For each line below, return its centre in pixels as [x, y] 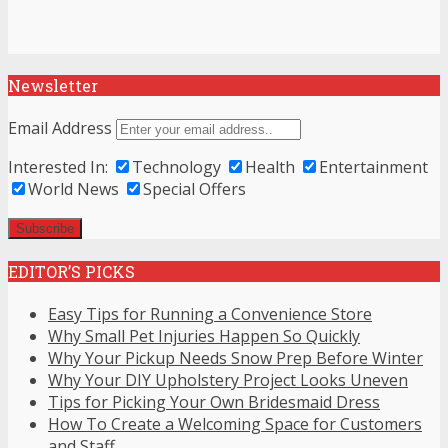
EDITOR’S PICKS [71, 271]
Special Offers [194, 189]
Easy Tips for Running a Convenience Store [210, 313]
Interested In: [58, 167]
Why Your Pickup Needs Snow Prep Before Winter [235, 357]
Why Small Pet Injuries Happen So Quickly [204, 335]
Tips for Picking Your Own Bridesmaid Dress [214, 401]
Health [270, 167]
